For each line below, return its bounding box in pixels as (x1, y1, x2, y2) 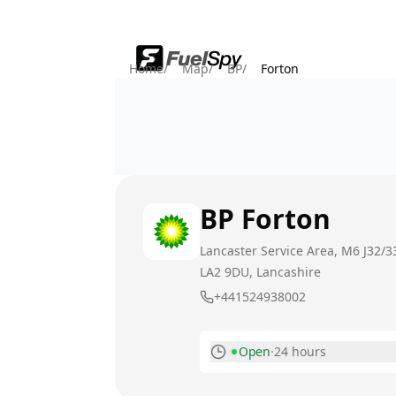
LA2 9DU (200, 263, 249, 280)
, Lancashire (249, 263, 321, 280)
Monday (221, 369, 269, 386)
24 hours (273, 343, 326, 360)
